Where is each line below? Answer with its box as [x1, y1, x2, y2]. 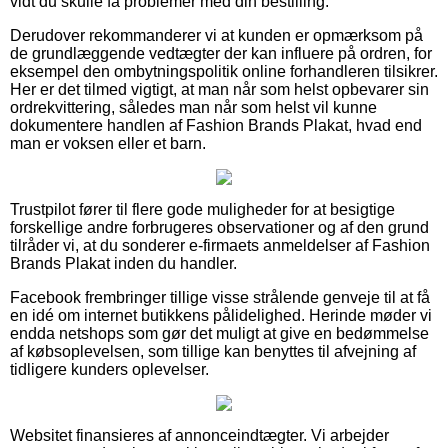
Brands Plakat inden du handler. [10, 254, 237, 272]
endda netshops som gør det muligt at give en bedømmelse [10, 324, 429, 342]
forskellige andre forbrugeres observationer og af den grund [10, 218, 429, 236]
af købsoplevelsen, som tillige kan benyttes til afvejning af [10, 342, 416, 360]
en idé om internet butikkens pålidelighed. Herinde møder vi [10, 306, 432, 324]
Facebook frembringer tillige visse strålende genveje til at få [10, 288, 430, 306]
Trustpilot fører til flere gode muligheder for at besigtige [10, 200, 395, 218]
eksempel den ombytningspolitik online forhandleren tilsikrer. [10, 62, 438, 80]
